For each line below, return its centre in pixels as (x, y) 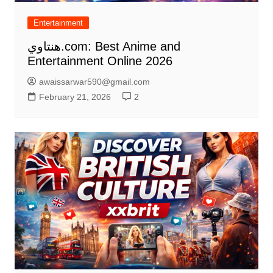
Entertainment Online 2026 (100, 61)
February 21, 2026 (75, 97)
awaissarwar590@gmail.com (94, 82)
